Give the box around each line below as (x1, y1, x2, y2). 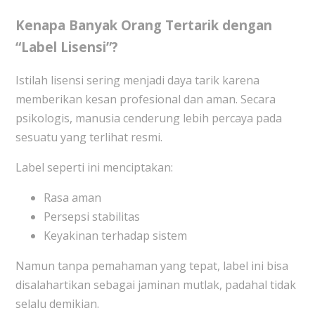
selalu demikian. (15, 296, 99, 312)
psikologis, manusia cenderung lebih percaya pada (15, 110, 282, 127)
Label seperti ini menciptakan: (15, 160, 173, 176)
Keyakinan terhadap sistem (43, 228, 187, 244)
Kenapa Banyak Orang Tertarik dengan (15, 16, 272, 34)
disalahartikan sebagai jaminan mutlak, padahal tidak (15, 277, 296, 293)
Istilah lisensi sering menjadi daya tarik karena (15, 72, 259, 89)
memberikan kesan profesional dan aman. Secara (15, 91, 276, 108)
